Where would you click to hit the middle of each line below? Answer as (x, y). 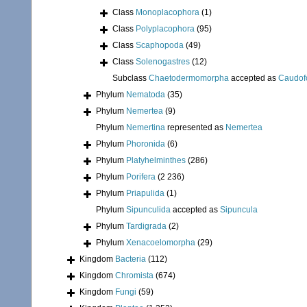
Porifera (141, 177)
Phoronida (146, 144)
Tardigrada (146, 226)
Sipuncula (239, 210)
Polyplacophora (165, 29)
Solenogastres (163, 62)
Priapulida (145, 194)
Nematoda (146, 95)
